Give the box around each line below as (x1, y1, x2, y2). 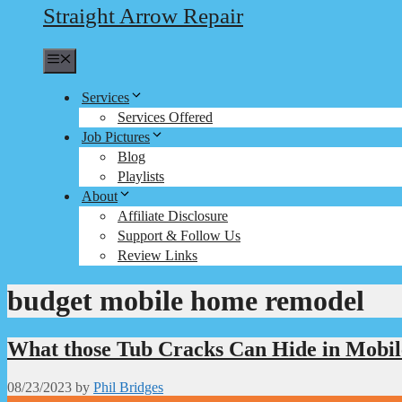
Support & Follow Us (118, 228, 240, 243)
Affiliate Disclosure (118, 208, 228, 223)
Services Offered (118, 109, 213, 125)
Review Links (118, 248, 197, 263)
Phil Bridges (93, 379, 163, 395)
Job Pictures (82, 129, 150, 144)
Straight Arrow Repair (43, 4, 243, 28)
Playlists (118, 169, 164, 184)
